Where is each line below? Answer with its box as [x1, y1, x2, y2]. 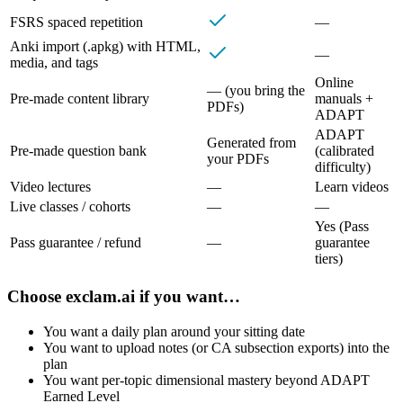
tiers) [315, 251, 343, 267]
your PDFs [207, 151, 269, 167]
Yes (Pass [315, 219, 369, 235]
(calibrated [315, 143, 374, 159]
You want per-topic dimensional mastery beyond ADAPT [43, 372, 370, 388]
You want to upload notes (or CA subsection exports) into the [43, 339, 390, 355]
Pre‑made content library [10, 91, 149, 107]
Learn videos [315, 179, 389, 195]
